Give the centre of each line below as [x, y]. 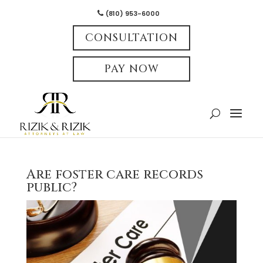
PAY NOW [131, 69]
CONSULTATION [131, 38]
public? [51, 188]
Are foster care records [114, 175]
